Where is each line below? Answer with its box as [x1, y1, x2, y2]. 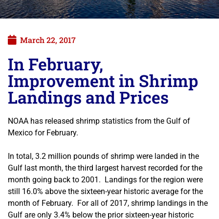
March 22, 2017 [20, 34, 76, 45]
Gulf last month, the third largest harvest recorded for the [8, 163, 202, 173]
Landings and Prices [8, 86, 169, 108]
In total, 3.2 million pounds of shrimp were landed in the [8, 151, 199, 161]
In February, [8, 52, 103, 75]
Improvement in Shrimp [8, 69, 198, 91]
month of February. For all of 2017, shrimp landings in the [8, 198, 208, 208]
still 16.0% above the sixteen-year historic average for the [8, 186, 203, 196]
